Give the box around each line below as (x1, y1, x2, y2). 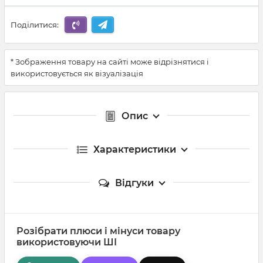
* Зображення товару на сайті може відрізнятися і (11, 56, 209, 66)
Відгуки (115, 177, 154, 188)
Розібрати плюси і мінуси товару (16, 225, 180, 237)
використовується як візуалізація (11, 68, 143, 78)
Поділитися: (11, 20, 59, 30)
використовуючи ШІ (16, 236, 117, 248)
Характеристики (93, 143, 176, 155)
